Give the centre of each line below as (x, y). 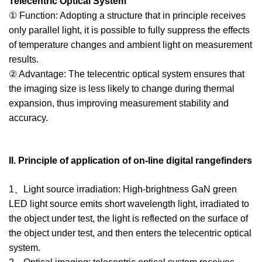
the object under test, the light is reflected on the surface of (128, 219)
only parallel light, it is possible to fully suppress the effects (129, 30)
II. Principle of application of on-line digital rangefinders (130, 161)
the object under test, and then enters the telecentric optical (130, 233)
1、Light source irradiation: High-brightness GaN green (123, 189)
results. (24, 60)
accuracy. (28, 118)
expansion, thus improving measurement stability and (119, 104)
